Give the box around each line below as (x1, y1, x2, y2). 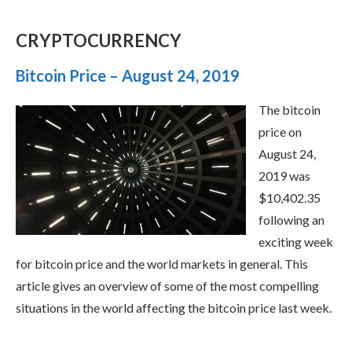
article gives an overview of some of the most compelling (16, 278, 319, 294)
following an (258, 212, 324, 228)
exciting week (258, 234, 333, 250)
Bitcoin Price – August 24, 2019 (16, 66, 240, 86)
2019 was (258, 168, 310, 184)
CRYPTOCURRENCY (16, 30, 181, 52)
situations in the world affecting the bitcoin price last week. (16, 300, 332, 316)
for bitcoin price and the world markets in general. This (16, 256, 308, 272)
